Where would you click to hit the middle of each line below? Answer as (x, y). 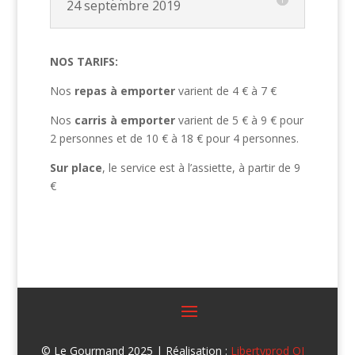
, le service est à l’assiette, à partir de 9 (201, 167)
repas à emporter (123, 90)
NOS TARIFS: (84, 61)
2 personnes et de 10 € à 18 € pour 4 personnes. (174, 138)
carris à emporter (124, 120)
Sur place (76, 167)
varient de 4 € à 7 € (225, 90)
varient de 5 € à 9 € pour (240, 120)
